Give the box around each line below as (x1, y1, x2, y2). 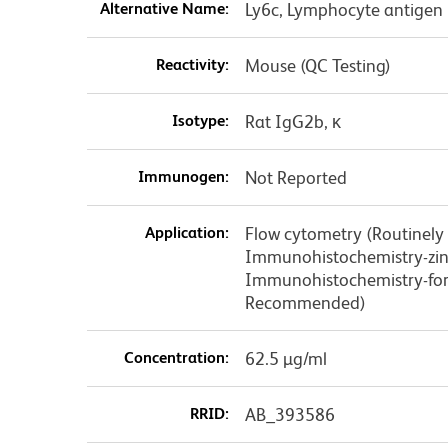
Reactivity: (155, 54, 229, 74)
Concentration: (123, 347, 229, 367)
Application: (144, 222, 229, 242)
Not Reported (244, 166, 347, 188)
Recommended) (244, 291, 366, 313)
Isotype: (171, 110, 229, 130)
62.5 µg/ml (244, 347, 327, 369)
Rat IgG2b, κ (244, 110, 341, 132)
